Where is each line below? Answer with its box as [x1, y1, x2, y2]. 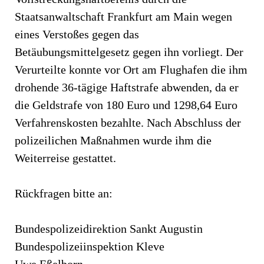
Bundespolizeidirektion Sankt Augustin [15, 222, 203, 235]
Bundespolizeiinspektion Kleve [15, 239, 164, 253]
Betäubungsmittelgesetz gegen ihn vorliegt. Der [15, 45, 243, 58]
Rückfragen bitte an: [15, 186, 113, 200]
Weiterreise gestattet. [15, 151, 116, 164]
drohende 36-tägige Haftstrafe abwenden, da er [15, 80, 239, 94]
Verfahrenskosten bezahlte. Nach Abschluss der [15, 115, 241, 129]
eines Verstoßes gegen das [15, 27, 139, 41]
